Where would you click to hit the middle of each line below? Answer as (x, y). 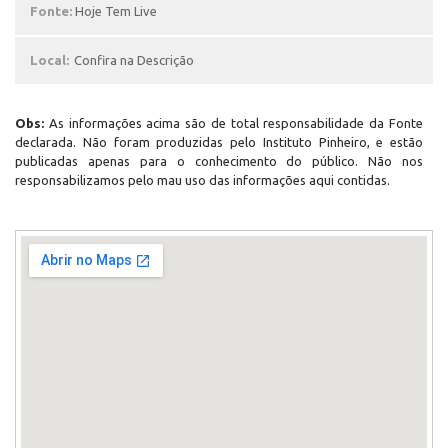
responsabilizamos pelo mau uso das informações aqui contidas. (202, 180)
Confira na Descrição (134, 60)
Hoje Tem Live (116, 11)
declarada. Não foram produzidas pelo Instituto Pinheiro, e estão (219, 142)
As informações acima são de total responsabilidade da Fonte (236, 123)
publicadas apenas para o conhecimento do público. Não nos (219, 161)
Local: (49, 60)
